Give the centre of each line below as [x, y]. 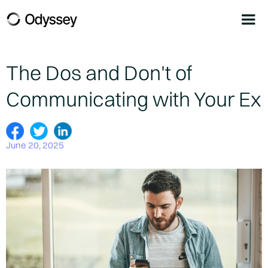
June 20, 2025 [35, 145]
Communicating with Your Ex [133, 99]
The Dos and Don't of [99, 73]
